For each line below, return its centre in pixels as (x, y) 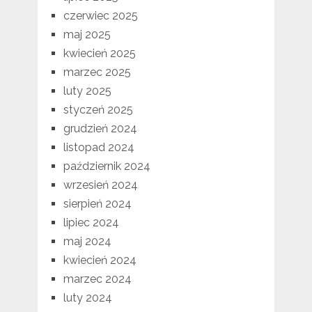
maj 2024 (87, 242)
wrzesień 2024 (100, 185)
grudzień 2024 (100, 129)
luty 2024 (87, 298)
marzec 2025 (97, 72)
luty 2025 (87, 91)
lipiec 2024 (91, 223)
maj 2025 (87, 35)
